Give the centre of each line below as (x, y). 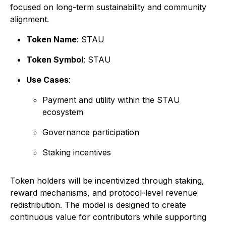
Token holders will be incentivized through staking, (107, 181)
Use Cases (47, 80)
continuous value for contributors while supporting (108, 217)
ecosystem (63, 112)
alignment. (30, 19)
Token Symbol (55, 60)
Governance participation (91, 132)
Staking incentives (77, 153)
